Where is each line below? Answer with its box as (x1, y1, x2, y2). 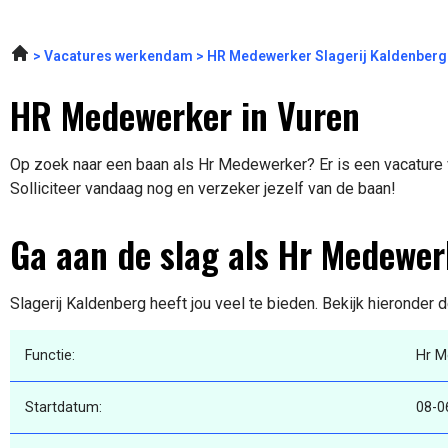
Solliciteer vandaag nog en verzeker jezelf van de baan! (10, 179, 396, 199)
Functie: (25, 347, 75, 365)
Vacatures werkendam (44, 48, 193, 65)
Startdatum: (25, 399, 102, 417)
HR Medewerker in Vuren (10, 88, 360, 142)
